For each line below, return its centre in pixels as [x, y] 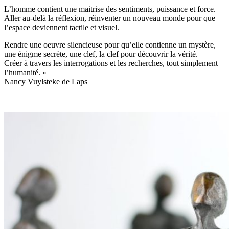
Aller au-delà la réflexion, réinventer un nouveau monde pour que [110, 18]
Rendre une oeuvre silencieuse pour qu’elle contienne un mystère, [110, 44]
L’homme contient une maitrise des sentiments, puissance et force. [110, 9]
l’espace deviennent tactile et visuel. [62, 27]
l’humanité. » [25, 72]
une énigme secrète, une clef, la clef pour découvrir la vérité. [101, 54]
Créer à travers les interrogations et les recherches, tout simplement [111, 63]
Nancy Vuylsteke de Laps [46, 81]
